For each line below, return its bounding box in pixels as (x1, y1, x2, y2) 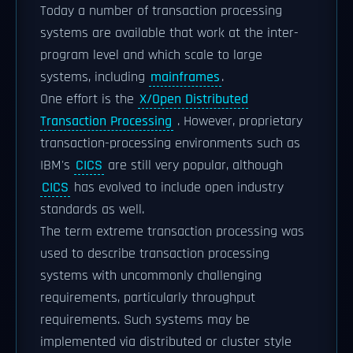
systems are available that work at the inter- (40, 24, 299, 42)
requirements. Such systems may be (40, 311, 250, 329)
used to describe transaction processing (40, 245, 269, 262)
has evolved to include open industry (70, 179, 284, 196)
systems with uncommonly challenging (40, 267, 262, 284)
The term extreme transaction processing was (40, 223, 304, 240)
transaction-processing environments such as (40, 135, 300, 152)
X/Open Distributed (139, 91, 248, 108)
